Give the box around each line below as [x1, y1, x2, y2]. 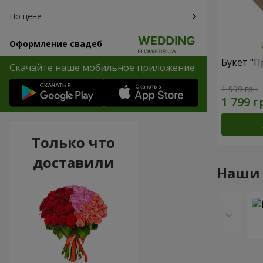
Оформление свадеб [9, 38, 102, 49]
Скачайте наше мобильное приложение [9, 61, 195, 74]
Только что [32, 133, 116, 153]
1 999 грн [221, 83, 258, 95]
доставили [32, 153, 114, 173]
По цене [9, 11, 42, 22]
